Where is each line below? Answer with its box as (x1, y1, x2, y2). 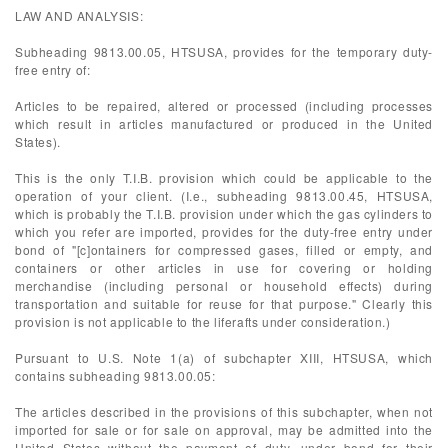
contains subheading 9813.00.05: (15, 367, 216, 384)
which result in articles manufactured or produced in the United (15, 115, 433, 132)
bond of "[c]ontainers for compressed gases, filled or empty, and (15, 241, 433, 258)
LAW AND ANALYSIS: (15, 7, 144, 24)
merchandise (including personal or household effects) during (15, 277, 433, 294)
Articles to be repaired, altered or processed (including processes (15, 97, 433, 114)
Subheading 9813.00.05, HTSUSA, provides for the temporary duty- (15, 43, 433, 60)
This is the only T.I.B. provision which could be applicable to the (15, 169, 433, 186)
